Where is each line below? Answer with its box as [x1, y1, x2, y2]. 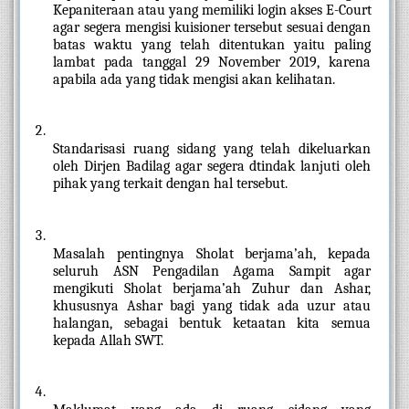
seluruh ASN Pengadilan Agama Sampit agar [53, 262, 371, 279]
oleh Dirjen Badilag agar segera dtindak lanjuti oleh [53, 158, 371, 175]
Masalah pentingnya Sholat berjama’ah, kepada [53, 245, 371, 262]
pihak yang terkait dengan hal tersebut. [53, 175, 288, 193]
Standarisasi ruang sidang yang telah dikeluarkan [53, 141, 371, 158]
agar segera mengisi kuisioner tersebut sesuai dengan [53, 18, 371, 36]
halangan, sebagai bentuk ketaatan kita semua [53, 314, 371, 331]
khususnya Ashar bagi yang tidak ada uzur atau [53, 297, 371, 314]
